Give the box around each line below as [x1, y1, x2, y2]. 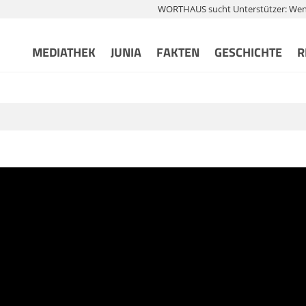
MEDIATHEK [32, 43, 96, 61]
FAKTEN [156, 43, 199, 61]
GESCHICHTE [214, 43, 282, 61]
